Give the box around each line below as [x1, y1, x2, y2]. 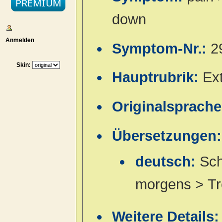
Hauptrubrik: [112, 69, 203, 86]
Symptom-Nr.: [112, 40, 211, 56]
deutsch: [135, 154, 200, 170]
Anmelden [2, 36, 34, 44]
